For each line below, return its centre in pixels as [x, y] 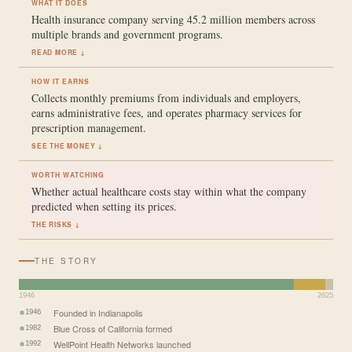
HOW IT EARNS [60, 81]
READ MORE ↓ [59, 52]
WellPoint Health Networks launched [122, 344]
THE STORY [66, 260]
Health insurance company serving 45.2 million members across [173, 19]
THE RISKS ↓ [56, 224]
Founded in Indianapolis [98, 312]
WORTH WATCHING [68, 174]
